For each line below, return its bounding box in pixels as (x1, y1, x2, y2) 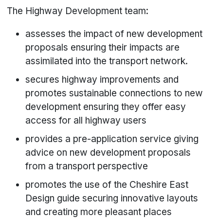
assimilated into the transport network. (25, 55, 188, 67)
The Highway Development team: (7, 5, 149, 17)
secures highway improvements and (25, 74, 179, 86)
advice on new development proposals (25, 147, 191, 159)
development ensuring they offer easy (25, 101, 186, 113)
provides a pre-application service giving (25, 133, 199, 145)
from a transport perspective (25, 161, 148, 172)
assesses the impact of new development (25, 28, 203, 40)
